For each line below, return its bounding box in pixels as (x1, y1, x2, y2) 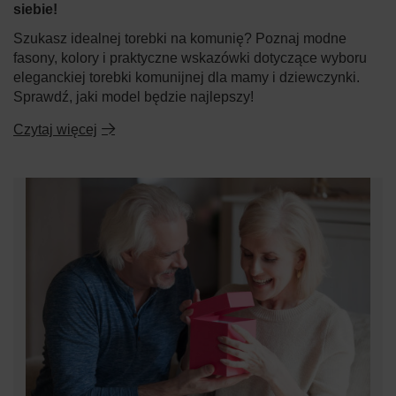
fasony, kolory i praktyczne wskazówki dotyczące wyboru (13, 49, 367, 65)
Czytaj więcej (13, 121, 97, 137)
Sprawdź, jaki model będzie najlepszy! (13, 88, 254, 104)
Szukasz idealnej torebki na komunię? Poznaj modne (13, 30, 346, 46)
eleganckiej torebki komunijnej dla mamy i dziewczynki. (13, 69, 360, 85)
